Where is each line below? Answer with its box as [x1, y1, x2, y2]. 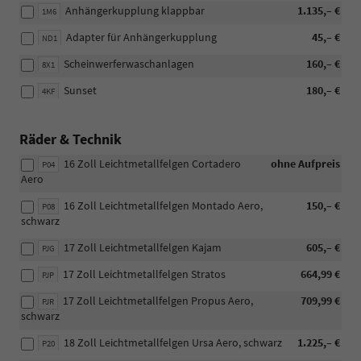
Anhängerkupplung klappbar [65, 3, 205, 19]
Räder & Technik [19, 130, 122, 149]
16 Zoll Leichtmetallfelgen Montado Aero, [64, 198, 263, 214]
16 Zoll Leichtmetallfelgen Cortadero [64, 156, 241, 172]
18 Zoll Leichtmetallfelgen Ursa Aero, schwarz [64, 335, 282, 351]
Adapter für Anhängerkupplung [66, 30, 217, 45]
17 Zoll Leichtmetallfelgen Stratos [63, 267, 226, 282]
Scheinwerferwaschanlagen [64, 56, 194, 72]
